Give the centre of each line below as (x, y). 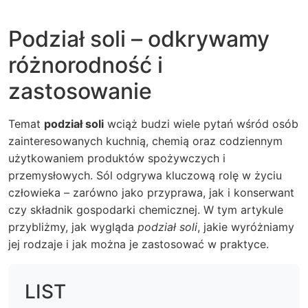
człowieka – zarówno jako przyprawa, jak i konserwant (151, 192)
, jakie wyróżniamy (246, 227)
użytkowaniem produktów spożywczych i (117, 158)
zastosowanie (80, 91)
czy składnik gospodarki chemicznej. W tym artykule (146, 210)
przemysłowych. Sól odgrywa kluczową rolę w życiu (145, 175)
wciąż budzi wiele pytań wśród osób (201, 124)
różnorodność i (86, 65)
